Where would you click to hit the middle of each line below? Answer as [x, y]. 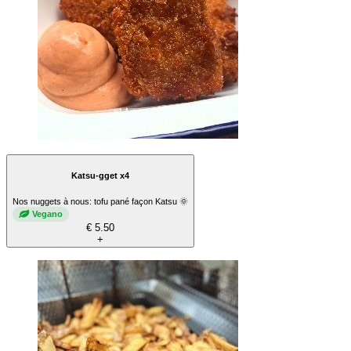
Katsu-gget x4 [100, 176]
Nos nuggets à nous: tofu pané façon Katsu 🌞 [100, 201]
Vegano [47, 214]
